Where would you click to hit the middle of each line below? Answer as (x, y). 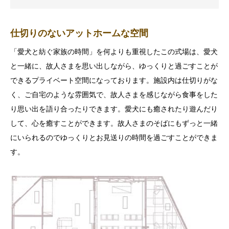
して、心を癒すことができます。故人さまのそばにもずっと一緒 (114, 123)
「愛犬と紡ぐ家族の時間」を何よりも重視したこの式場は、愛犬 (114, 52)
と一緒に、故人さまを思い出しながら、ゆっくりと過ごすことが (114, 66)
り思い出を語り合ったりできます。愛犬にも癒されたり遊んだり (114, 109)
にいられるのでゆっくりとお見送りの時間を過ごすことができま (114, 138)
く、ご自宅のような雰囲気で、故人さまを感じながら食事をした (114, 95)
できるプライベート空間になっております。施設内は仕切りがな (114, 81)
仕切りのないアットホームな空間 (79, 33)
